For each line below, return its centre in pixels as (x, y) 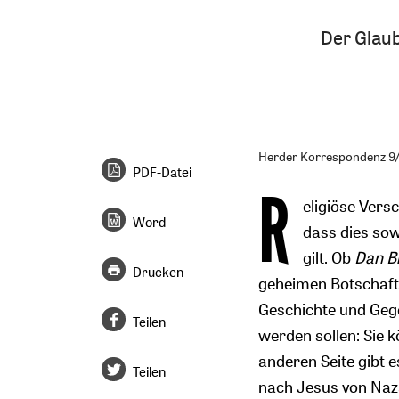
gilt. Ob (328, 258)
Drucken (159, 272)
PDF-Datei (163, 172)
